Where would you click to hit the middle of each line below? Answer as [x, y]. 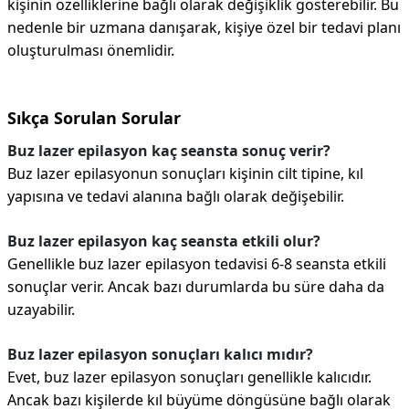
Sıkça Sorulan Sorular [94, 118]
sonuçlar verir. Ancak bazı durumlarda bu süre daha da [196, 287]
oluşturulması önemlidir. [91, 50]
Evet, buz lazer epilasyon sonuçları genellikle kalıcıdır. [189, 377]
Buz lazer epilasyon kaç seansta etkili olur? [164, 241]
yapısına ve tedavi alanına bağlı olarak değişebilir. [176, 196]
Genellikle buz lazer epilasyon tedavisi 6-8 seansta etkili [197, 264]
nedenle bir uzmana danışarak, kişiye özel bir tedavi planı [204, 27]
